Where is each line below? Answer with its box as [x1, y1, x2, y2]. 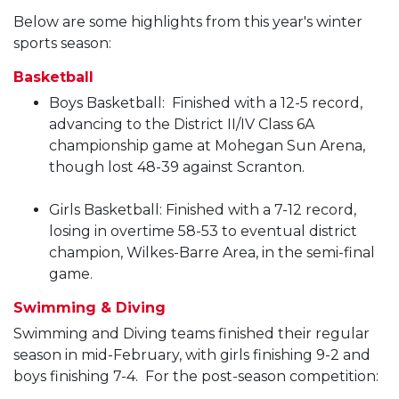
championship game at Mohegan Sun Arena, [49, 136, 365, 154]
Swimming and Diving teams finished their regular [13, 324, 370, 342]
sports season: [13, 34, 115, 52]
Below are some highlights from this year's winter [13, 12, 362, 30]
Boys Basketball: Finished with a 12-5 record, [49, 94, 362, 111]
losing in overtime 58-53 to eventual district [49, 222, 357, 240]
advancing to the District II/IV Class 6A [49, 115, 314, 133]
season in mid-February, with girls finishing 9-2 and [13, 346, 370, 363]
